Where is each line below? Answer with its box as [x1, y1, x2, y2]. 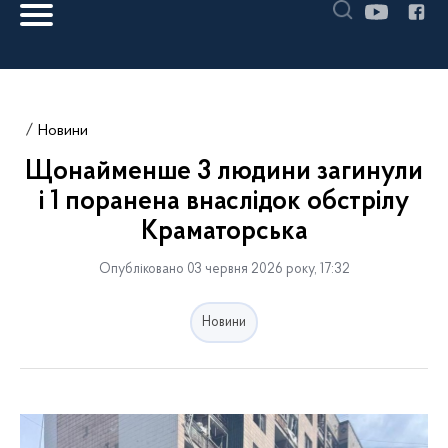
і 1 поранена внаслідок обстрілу [39, 189, 409, 216]
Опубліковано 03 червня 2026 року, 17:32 [98, 262, 350, 277]
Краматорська [140, 219, 308, 246]
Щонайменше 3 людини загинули [25, 159, 423, 186]
